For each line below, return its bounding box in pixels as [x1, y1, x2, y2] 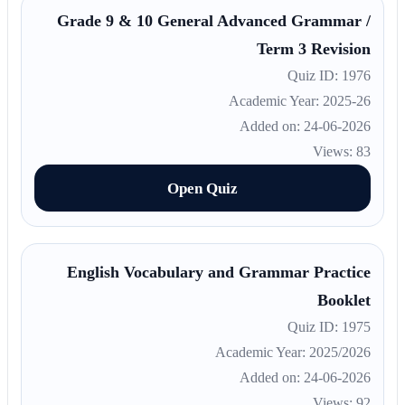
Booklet [322, 291, 375, 310]
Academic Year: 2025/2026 [220, 344, 375, 361]
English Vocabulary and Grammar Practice [71, 263, 375, 282]
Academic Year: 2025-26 [233, 93, 375, 109]
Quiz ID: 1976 [292, 68, 375, 84]
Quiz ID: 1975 [292, 319, 375, 335]
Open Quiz [172, 179, 242, 197]
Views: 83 [317, 144, 375, 160]
